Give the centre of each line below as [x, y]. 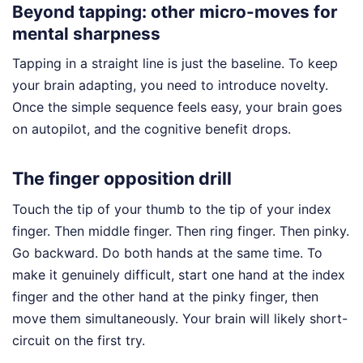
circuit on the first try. [79, 340]
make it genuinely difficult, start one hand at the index [179, 274]
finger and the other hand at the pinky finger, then [165, 296]
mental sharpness [86, 33]
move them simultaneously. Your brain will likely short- [180, 318]
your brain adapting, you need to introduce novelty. [170, 85]
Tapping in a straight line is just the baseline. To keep [175, 64]
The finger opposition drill [122, 178]
